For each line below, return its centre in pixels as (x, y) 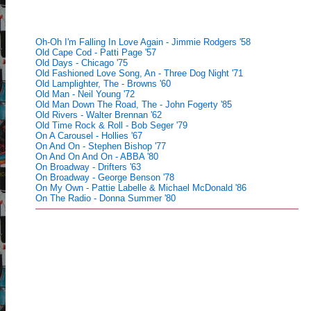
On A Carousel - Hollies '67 (89, 136)
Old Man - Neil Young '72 (85, 94)
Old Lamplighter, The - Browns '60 (103, 84)
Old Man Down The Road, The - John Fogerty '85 (134, 104)
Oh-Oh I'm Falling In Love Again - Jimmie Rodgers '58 (143, 42)
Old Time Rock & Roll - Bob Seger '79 (111, 125)
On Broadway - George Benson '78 (105, 177)
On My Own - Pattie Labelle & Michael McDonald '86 (141, 188)
